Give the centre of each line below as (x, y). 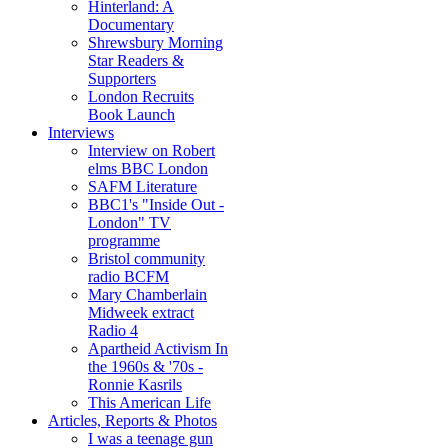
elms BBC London (148, 168)
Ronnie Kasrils (135, 384)
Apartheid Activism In (158, 348)
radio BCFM (128, 276)
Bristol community (146, 258)
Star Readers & (136, 60)
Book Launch (131, 114)
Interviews (81, 132)
